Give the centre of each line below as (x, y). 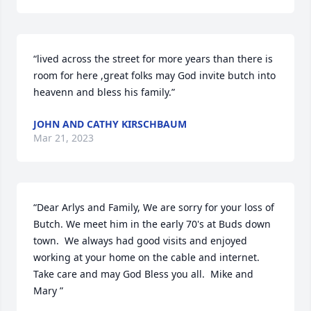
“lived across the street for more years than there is (153, 59)
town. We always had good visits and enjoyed (140, 241)
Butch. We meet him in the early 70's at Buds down (152, 224)
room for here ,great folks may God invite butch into (154, 75)
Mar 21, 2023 (64, 138)
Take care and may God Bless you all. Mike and (143, 274)
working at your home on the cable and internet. (146, 257)
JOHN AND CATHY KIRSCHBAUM (110, 124)
